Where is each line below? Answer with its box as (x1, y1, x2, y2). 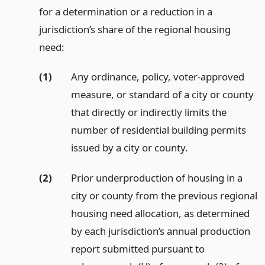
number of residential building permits (70, 123, 246, 137)
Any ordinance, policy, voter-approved (70, 70, 244, 84)
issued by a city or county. (70, 141, 188, 155)
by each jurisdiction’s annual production (70, 224, 250, 238)
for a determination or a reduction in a (38, 4, 212, 18)
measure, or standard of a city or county (70, 88, 254, 102)
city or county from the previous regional (70, 189, 257, 203)
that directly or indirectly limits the (70, 105, 227, 119)
